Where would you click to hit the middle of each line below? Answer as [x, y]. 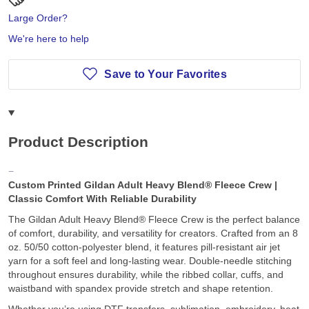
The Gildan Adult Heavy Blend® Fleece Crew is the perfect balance [154, 220]
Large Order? [38, 18]
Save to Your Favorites [166, 74]
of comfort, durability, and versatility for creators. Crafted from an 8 [153, 233]
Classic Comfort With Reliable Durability [102, 199]
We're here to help [49, 38]
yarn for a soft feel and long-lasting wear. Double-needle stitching [150, 261]
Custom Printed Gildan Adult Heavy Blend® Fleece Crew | [143, 185]
